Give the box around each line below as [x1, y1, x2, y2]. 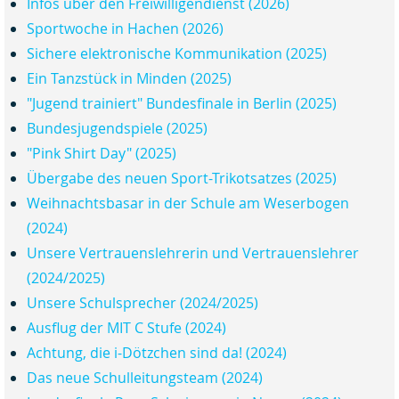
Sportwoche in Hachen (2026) [27, 19, 224, 39]
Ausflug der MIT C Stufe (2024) [27, 318, 226, 338]
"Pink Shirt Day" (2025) [27, 143, 176, 164]
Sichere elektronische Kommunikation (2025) [27, 44, 327, 64]
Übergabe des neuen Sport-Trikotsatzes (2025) [27, 168, 337, 189]
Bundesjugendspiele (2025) [27, 118, 208, 139]
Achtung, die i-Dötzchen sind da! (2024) [27, 343, 287, 363]
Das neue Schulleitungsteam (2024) [27, 368, 263, 388]
